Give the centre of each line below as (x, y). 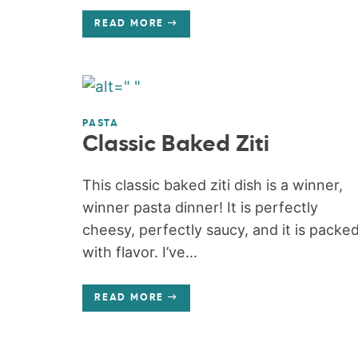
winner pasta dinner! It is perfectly (200, 208)
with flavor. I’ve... (139, 253)
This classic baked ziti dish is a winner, (212, 185)
